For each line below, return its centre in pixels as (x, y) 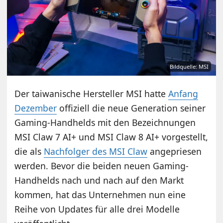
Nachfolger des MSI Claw (96, 151)
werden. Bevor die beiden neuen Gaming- (102, 166)
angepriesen (175, 151)
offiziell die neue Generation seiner (131, 108)
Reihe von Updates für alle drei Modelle (97, 209)
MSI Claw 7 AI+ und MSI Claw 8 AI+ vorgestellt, (111, 137)
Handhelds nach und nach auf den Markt (99, 180)
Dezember (36, 108)
